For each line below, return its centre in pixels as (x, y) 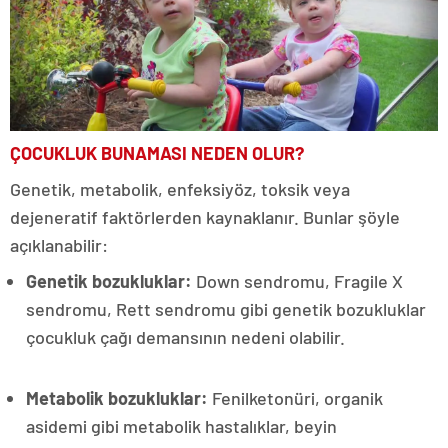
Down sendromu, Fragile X (297, 280)
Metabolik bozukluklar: (117, 397)
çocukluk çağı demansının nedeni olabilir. (185, 336)
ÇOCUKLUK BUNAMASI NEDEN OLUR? (157, 152)
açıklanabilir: (59, 244)
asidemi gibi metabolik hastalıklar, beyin (181, 425)
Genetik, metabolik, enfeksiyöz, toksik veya (180, 188)
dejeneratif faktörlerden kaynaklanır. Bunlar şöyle (205, 216)
